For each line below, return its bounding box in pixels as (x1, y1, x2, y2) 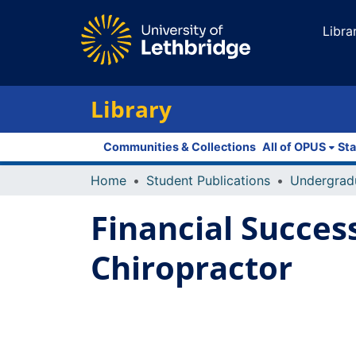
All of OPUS (262, 140, 326, 153)
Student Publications (146, 172, 270, 188)
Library (91, 94, 172, 124)
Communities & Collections (103, 140, 256, 153)
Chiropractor (91, 246, 292, 289)
